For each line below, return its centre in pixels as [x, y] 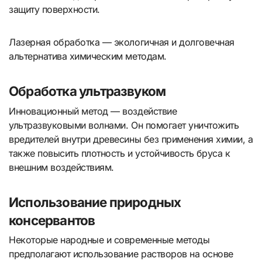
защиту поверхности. [54, 10]
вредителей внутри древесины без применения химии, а [131, 139]
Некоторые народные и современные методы [109, 239]
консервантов [52, 220]
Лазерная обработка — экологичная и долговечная [122, 42]
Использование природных [95, 202]
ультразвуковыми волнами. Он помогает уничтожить [124, 125]
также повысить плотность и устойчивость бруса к [120, 153]
